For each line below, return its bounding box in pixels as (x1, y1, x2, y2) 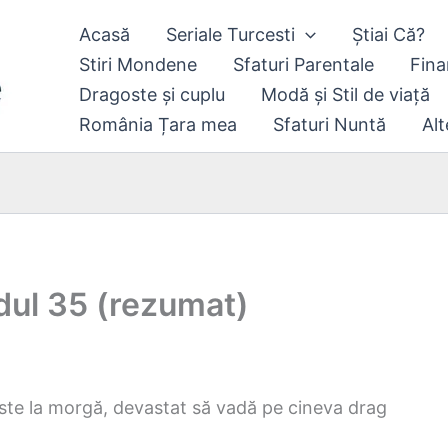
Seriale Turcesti (166, 24, 295, 45)
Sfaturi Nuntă (273, 114, 386, 135)
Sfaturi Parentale (233, 54, 374, 75)
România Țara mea (79, 114, 237, 135)
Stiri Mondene (79, 54, 197, 75)
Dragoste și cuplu (79, 84, 225, 105)
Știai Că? (351, 24, 425, 45)
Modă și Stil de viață (261, 84, 430, 105)
